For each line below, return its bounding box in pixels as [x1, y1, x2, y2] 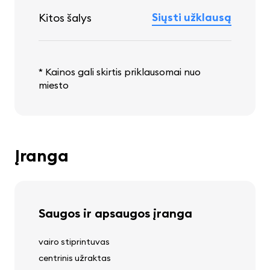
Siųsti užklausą [152, 10, 231, 25]
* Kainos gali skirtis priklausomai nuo [39, 66, 201, 78]
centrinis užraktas [39, 253, 111, 264]
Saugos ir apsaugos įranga [39, 206, 192, 221]
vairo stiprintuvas [39, 236, 110, 248]
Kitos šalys [39, 11, 92, 25]
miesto [39, 79, 69, 92]
